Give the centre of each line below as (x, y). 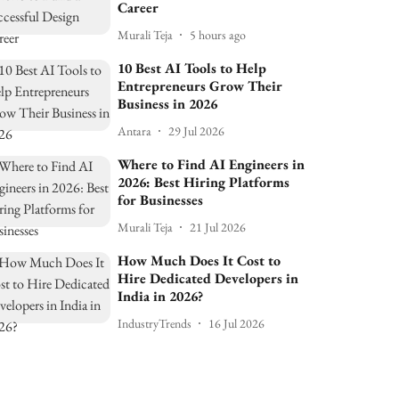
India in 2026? (161, 296)
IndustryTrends (155, 323)
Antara (135, 130)
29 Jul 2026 (197, 130)
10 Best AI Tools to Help (192, 68)
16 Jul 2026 (237, 323)
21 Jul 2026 (218, 227)
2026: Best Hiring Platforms (204, 182)
